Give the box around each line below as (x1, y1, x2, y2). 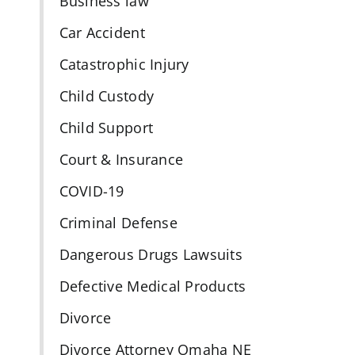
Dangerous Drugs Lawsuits (59, 245, 243, 265)
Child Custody (59, 86, 155, 106)
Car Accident (59, 23, 145, 43)
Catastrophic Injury (59, 55, 189, 74)
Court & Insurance (59, 150, 184, 170)
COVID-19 (59, 181, 124, 201)
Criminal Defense (59, 213, 177, 233)
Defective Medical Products (59, 277, 246, 296)
